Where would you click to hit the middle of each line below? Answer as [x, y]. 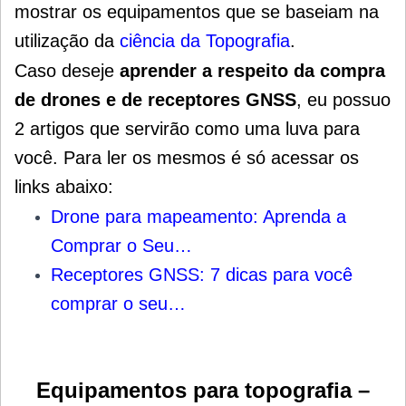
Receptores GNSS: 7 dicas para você [202, 275]
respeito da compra [299, 71]
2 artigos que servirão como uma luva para [187, 129]
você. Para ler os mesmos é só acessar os [187, 158]
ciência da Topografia [205, 41]
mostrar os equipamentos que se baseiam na [197, 12]
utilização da [67, 41]
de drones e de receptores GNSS [155, 100]
